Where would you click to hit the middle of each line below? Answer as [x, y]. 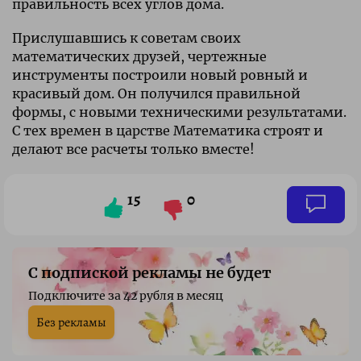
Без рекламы [71, 322]
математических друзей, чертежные [139, 56]
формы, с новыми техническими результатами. [179, 112]
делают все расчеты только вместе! [133, 149]
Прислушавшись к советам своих [127, 37]
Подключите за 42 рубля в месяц [126, 295]
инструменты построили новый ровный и [160, 75]
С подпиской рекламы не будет [150, 272]
